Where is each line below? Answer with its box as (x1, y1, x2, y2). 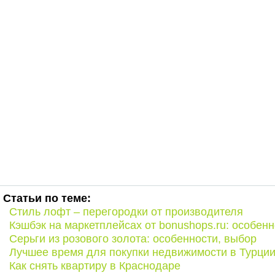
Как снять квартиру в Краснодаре (9, 260, 180, 272)
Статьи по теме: (3, 192, 91, 204)
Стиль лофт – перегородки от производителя (9, 206, 243, 218)
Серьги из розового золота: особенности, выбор (9, 233, 257, 245)
